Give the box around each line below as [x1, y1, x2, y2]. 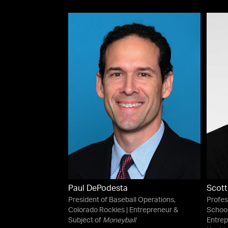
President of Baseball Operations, [68, 196, 176, 204]
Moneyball [103, 217, 136, 224]
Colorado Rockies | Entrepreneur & [68, 207, 179, 214]
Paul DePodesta [68, 185, 128, 193]
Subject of [68, 217, 103, 224]
